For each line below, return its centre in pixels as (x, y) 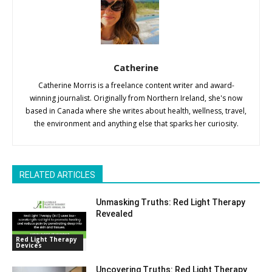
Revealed (115, 213)
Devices (29, 246)
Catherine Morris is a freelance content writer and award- (136, 85)
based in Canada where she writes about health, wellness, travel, (136, 110)
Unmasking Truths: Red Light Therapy (171, 202)
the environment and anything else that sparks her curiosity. (136, 123)
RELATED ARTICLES (57, 175)
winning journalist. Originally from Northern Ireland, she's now (136, 98)
